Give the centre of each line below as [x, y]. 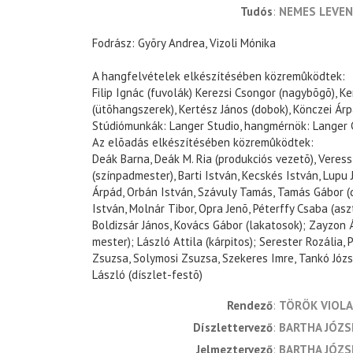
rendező [253, 306]
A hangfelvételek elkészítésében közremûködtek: [219, 76]
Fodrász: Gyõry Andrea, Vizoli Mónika [184, 43]
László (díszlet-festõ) [147, 275]
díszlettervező [237, 328]
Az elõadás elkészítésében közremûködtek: [203, 143]
